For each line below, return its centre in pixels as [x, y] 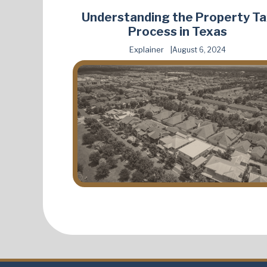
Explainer [147, 49]
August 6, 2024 [199, 49]
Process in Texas [178, 32]
